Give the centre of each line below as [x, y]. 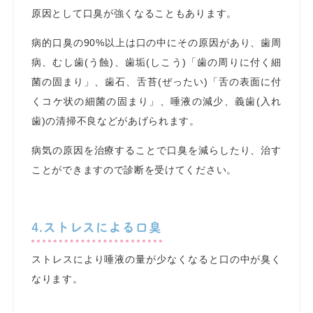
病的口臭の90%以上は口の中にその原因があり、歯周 [156, 43]
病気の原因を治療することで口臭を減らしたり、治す [156, 150]
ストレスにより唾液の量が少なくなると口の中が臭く [156, 259]
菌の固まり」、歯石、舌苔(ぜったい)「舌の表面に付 [156, 82]
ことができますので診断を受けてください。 [134, 170]
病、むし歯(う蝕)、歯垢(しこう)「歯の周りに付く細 [156, 62]
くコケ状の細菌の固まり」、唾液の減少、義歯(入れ [156, 101]
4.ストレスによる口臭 [97, 227]
